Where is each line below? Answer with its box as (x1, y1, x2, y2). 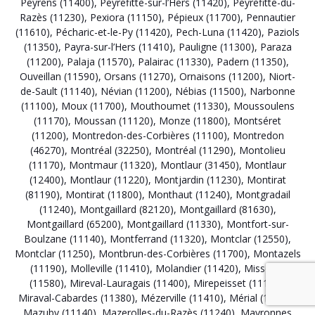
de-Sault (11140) (20, 84, 95, 98)
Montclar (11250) (14, 247, 93, 261)
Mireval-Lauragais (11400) (69, 276, 188, 290)
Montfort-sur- (226, 217, 289, 231)
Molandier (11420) (155, 262, 238, 276)
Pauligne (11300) (178, 40, 255, 54)
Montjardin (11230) (153, 173, 241, 187)
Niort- (269, 70, 295, 84)
